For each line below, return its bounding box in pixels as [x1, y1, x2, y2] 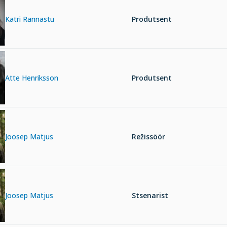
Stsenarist [132, 190, 168, 200]
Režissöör [132, 131, 165, 141]
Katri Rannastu [5, 14, 54, 24]
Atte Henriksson [5, 72, 58, 83]
